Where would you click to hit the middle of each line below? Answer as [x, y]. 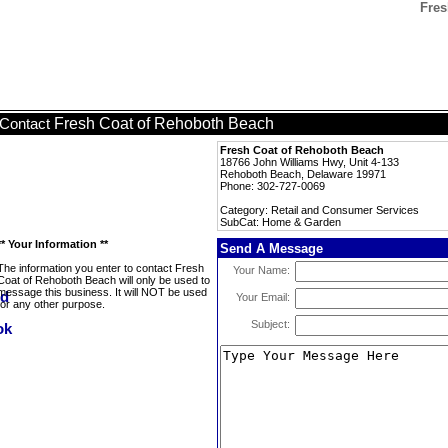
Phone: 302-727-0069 [272, 186]
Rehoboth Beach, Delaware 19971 [303, 174]
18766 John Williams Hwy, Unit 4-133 [309, 162]
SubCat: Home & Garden [280, 222]
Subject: [270, 324]
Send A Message [271, 248]
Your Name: [261, 270]
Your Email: [263, 297]
